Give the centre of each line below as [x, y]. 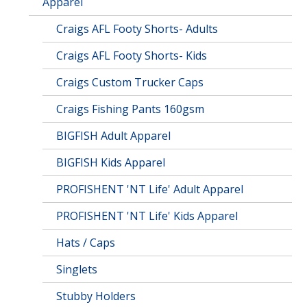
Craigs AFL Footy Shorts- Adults [137, 29]
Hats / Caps [86, 243]
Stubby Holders [96, 296]
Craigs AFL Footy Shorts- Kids [132, 56]
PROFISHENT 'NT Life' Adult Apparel [150, 189]
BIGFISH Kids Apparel [111, 162]
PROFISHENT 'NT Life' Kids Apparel [147, 216]
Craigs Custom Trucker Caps [130, 82]
